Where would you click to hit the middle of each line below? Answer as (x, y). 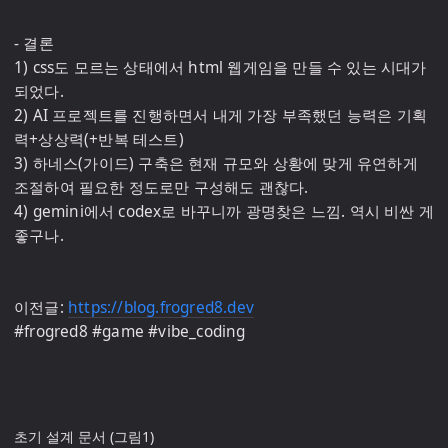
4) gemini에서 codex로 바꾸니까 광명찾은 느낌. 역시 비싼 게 (224, 211)
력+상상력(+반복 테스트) (99, 139)
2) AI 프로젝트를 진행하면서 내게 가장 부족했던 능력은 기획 (220, 115)
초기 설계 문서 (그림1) (84, 436)
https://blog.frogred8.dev (161, 307)
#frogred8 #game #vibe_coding (130, 331)
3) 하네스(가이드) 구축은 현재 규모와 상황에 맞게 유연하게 (216, 163)
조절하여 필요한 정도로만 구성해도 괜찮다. (161, 187)
